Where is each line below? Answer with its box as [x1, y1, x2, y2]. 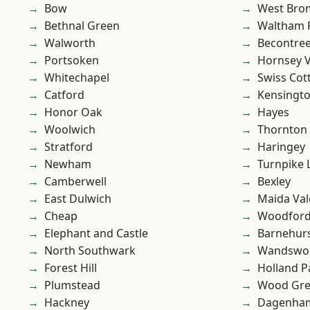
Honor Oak [44, 104, 102, 120]
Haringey [257, 139, 305, 155]
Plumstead [44, 277, 100, 293]
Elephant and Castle [44, 226, 148, 241]
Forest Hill [44, 260, 97, 276]
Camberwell [44, 174, 107, 190]
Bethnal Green [44, 18, 120, 34]
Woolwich [44, 122, 95, 138]
